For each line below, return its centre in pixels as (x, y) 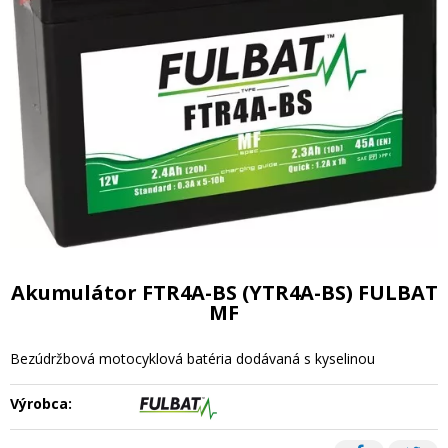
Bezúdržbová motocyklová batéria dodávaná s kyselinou (192, 358)
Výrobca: (41, 403)
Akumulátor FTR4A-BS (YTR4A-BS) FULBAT (224, 292)
